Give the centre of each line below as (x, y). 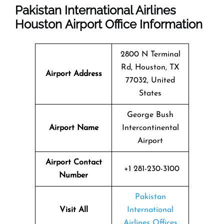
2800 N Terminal (150, 54)
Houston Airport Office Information (109, 24)
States (150, 93)
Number (73, 175)
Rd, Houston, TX (150, 67)
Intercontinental (150, 128)
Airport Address (73, 74)
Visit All (73, 210)
